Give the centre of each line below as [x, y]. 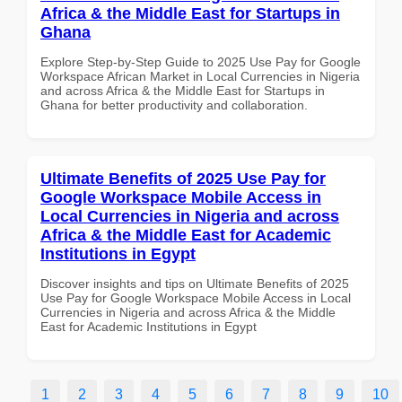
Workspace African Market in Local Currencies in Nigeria [200, 76]
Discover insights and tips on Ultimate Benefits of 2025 [195, 283]
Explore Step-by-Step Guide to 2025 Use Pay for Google [201, 61]
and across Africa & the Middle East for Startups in [183, 90]
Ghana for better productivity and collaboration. [174, 105]
